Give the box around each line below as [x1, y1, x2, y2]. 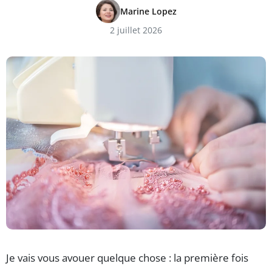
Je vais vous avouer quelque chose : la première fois [6, 251, 248, 265]
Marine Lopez [120, 5, 177, 17]
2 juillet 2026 [110, 24, 162, 36]
